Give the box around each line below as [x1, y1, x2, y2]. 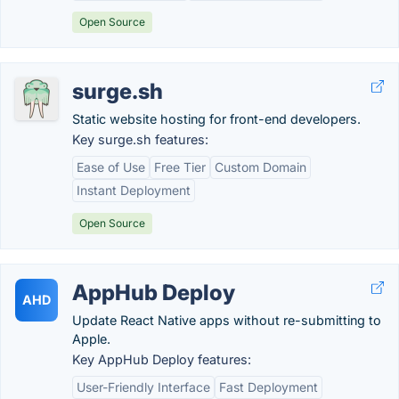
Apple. [72, 331, 110, 346]
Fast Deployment [219, 379, 318, 395]
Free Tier [154, 159, 206, 175]
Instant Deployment [77, 183, 191, 198]
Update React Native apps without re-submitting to [72, 313, 381, 328]
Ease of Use [77, 159, 145, 175]
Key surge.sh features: [72, 132, 208, 147]
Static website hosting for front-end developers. [72, 111, 361, 126]
